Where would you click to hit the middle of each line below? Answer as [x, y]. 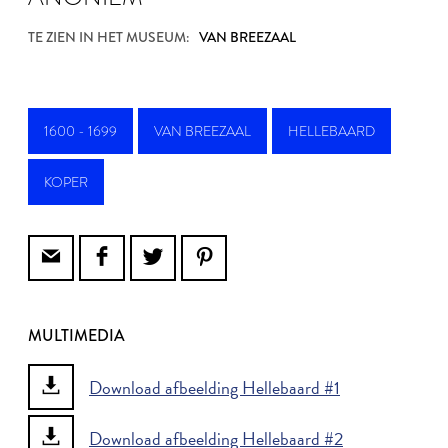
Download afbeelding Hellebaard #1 [214, 387]
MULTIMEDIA [76, 335]
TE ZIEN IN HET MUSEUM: [108, 37]
